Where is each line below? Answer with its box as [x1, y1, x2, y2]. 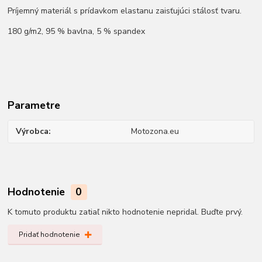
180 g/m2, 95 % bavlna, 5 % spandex [8, 25, 146, 37]
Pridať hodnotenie [18, 229, 80, 239]
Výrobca [16, 126, 49, 137]
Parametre [8, 98, 61, 112]
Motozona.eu [130, 126, 179, 137]
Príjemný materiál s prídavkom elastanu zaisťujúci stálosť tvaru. [8, 5, 244, 16]
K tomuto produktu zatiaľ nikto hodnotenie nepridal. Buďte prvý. [8, 206, 243, 218]
